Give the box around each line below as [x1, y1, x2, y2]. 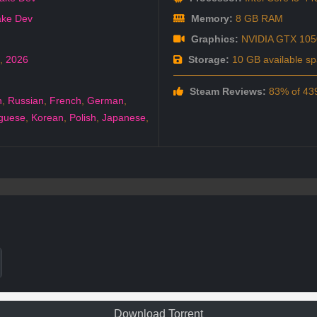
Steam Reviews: [186, 86, 266, 98]
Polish [69, 112, 96, 124]
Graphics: [188, 33, 238, 45]
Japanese [102, 112, 146, 124]
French [50, 95, 81, 107]
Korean [31, 112, 64, 124]
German [87, 95, 124, 107]
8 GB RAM [232, 13, 283, 25]
